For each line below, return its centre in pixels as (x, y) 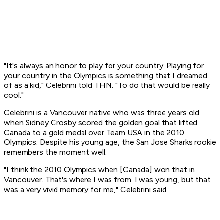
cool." (14, 95)
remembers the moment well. (55, 152)
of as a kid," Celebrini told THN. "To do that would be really (107, 85)
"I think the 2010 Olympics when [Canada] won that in (99, 170)
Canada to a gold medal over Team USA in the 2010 (94, 133)
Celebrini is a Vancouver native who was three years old (102, 113)
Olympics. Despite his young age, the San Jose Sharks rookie (110, 142)
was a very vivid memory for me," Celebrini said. (87, 190)
